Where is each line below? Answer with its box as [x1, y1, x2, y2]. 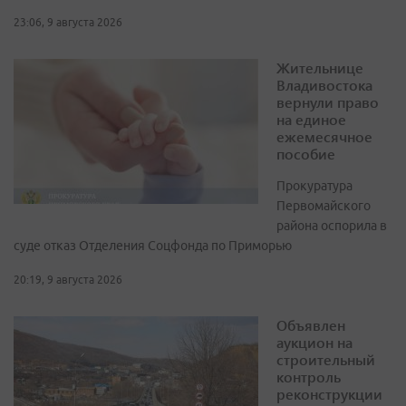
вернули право [276, 92, 379, 112]
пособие [276, 144, 335, 164]
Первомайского [276, 198, 371, 214]
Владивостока [276, 75, 372, 95]
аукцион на [276, 333, 353, 353]
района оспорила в [276, 218, 387, 234]
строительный [276, 350, 375, 370]
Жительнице [276, 58, 363, 78]
